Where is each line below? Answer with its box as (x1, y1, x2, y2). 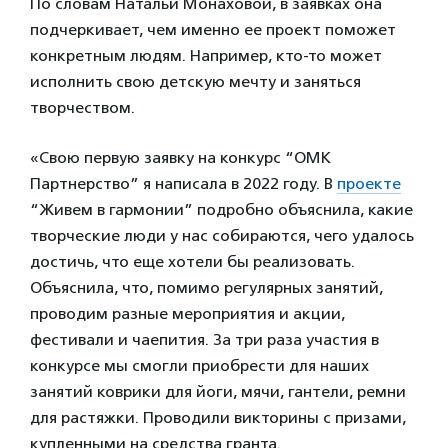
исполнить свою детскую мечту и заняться (30, 72, 361, 92)
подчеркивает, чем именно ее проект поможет (30, 20, 396, 40)
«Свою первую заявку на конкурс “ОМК (30, 148, 331, 168)
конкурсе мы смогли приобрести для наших (30, 356, 369, 376)
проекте (337, 174, 401, 194)
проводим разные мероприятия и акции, (30, 304, 345, 324)
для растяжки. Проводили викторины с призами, (30, 408, 406, 428)
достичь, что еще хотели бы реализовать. (30, 252, 355, 272)
